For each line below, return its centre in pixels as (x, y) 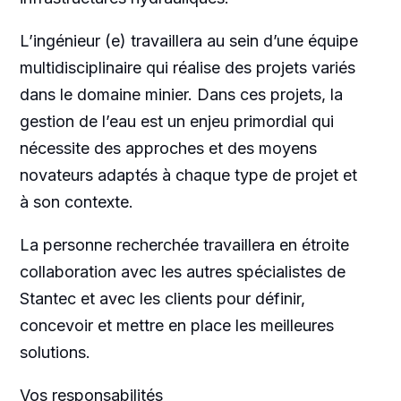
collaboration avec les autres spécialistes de (182, 271)
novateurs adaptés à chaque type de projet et (188, 175)
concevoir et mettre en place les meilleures (176, 325)
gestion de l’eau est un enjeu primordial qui (176, 121)
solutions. (55, 352)
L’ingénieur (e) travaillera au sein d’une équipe (188, 40)
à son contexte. (76, 201)
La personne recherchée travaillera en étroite (184, 244)
